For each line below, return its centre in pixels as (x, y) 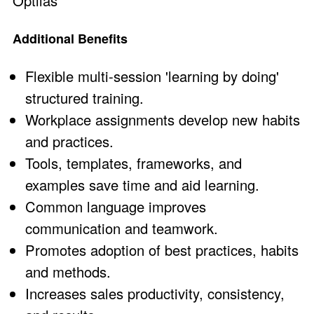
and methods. (68, 271)
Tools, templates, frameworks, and (134, 163)
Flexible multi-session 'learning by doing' (152, 76)
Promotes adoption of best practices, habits (162, 250)
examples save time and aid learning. (142, 184)
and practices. (69, 141)
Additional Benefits (70, 38)
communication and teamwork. (122, 228)
